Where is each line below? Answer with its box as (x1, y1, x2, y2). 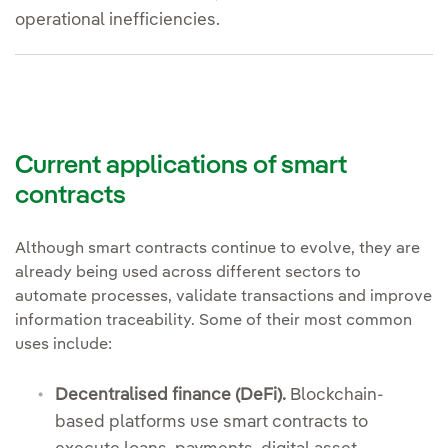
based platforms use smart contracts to (55, 414, 368, 432)
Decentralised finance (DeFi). (55, 387, 290, 405)
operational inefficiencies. (15, 11, 220, 29)
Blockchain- (290, 387, 384, 405)
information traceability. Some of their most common (15, 312, 412, 329)
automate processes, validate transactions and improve (15, 288, 432, 305)
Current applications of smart (15, 152, 347, 179)
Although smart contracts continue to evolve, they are (15, 240, 420, 257)
